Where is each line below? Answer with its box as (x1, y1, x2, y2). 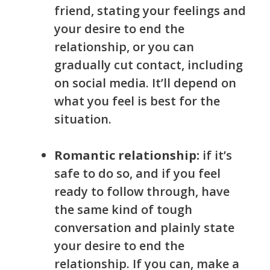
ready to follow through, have (54, 183, 230, 200)
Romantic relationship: (54, 147, 199, 164)
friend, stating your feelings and (54, 2, 246, 19)
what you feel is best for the (54, 93, 220, 110)
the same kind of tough (54, 201, 192, 218)
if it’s (199, 147, 232, 164)
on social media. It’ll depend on (54, 75, 236, 92)
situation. (54, 111, 111, 128)
